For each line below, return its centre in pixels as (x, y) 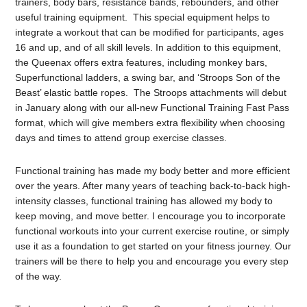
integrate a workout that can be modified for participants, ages (150, 33)
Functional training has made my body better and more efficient (153, 171)
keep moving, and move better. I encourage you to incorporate (151, 216)
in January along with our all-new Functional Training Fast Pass (152, 108)
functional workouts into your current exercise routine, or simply (152, 231)
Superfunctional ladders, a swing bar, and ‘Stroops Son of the (148, 78)
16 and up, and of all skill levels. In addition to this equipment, (148, 48)
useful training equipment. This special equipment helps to (143, 17)
